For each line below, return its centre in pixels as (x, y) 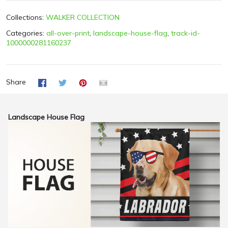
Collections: (26, 18)
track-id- (186, 33)
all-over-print (68, 33)
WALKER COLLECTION (83, 18)
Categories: (26, 33)
